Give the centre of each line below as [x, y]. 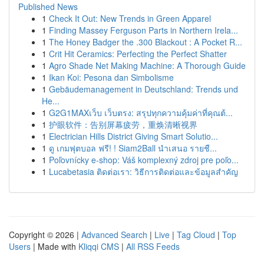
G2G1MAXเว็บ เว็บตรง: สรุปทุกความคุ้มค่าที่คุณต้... [141, 113]
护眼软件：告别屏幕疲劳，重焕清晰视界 [123, 124]
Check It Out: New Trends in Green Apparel [130, 18]
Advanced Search [114, 235]
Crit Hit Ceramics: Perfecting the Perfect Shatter [138, 54]
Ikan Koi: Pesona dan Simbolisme [111, 77]
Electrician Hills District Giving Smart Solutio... [133, 136]
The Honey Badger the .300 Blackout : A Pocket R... [146, 42]
